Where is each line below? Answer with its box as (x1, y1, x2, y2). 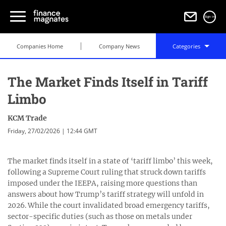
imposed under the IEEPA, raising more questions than (8, 179, 197, 188)
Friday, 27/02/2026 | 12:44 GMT (8, 127, 97, 135)
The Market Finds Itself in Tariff (8, 73, 208, 90)
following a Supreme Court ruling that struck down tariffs (8, 167, 206, 177)
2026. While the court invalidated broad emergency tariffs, (8, 201, 210, 210)
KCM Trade (8, 114, 47, 123)
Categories (173, 42, 202, 50)
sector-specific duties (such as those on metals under (8, 212, 192, 221)
